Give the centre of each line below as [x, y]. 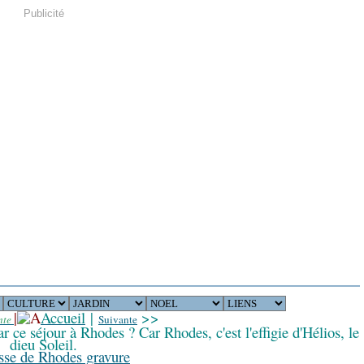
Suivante [118, 319]
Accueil [63, 317]
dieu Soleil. [43, 344]
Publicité [43, 13]
